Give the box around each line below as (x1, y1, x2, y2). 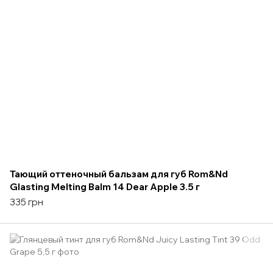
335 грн (10, 196, 43, 208)
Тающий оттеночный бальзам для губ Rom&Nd (10, 168, 228, 180)
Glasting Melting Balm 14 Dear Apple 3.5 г (10, 180, 200, 193)
